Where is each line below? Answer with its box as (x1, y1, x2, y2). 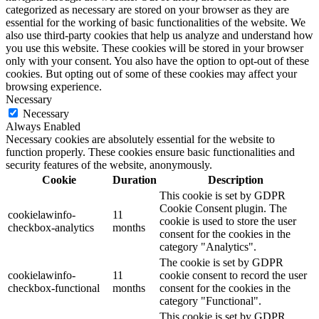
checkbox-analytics (8, 221, 94, 234)
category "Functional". (159, 295, 261, 308)
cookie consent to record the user (159, 269, 307, 282)
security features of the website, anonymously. (6, 159, 212, 172)
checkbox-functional (8, 282, 100, 295)
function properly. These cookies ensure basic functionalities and (6, 146, 295, 159)
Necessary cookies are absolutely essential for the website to (6, 133, 275, 146)
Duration (113, 174, 157, 187)
